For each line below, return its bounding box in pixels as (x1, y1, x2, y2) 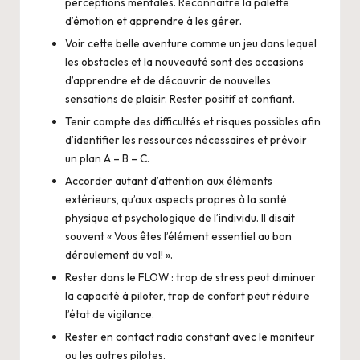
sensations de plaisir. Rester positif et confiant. (65, 91, 295, 106)
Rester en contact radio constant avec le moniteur (65, 329, 315, 345)
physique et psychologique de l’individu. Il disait (65, 210, 295, 225)
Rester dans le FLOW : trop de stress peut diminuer (65, 270, 316, 284)
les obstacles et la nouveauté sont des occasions (65, 54, 304, 69)
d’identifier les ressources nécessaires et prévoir (65, 132, 307, 147)
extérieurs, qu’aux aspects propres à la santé (65, 191, 287, 207)
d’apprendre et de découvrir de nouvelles (65, 72, 271, 88)
